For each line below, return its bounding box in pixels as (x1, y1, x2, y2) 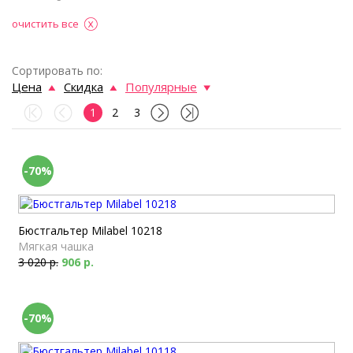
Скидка (64, 79, 103, 95)
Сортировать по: (12, 63, 102, 78)
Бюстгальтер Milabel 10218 (18, 223, 162, 238)
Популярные (125, 79, 197, 95)
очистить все (12, 17, 79, 31)
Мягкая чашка (18, 239, 94, 254)
